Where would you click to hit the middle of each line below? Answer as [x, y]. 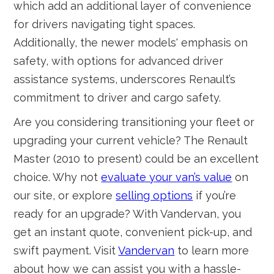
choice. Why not [57, 177]
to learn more [212, 250]
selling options [154, 195]
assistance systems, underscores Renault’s [125, 79]
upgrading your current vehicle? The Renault [131, 140]
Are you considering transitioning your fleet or [134, 122]
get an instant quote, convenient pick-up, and [133, 232]
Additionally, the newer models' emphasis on [131, 43]
